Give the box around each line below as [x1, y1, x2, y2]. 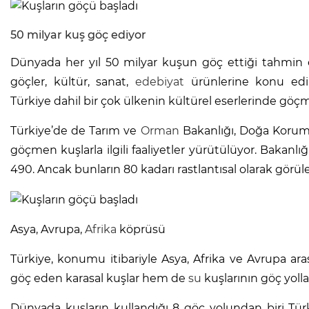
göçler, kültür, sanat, [10, 74, 135, 88]
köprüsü [117, 222, 166, 236]
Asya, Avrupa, [10, 222, 85, 236]
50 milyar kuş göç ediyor [10, 28, 146, 41]
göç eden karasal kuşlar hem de [10, 271, 188, 285]
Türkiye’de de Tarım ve [10, 123, 141, 137]
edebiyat [134, 74, 184, 88]
